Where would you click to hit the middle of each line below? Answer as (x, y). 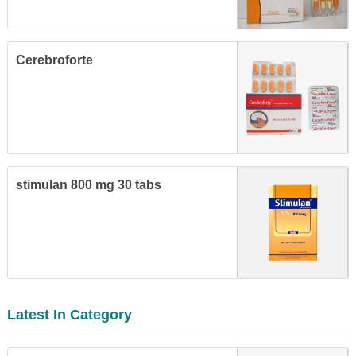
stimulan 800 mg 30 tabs (89, 185)
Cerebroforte (54, 60)
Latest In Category (70, 315)
